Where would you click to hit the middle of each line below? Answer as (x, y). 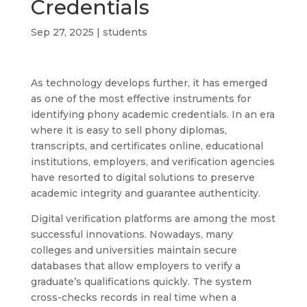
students (125, 32)
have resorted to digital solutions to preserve (143, 177)
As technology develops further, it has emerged (149, 83)
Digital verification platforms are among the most (153, 218)
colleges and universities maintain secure (134, 250)
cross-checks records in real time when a (133, 297)
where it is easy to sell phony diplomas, (128, 130)
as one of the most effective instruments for (140, 98)
